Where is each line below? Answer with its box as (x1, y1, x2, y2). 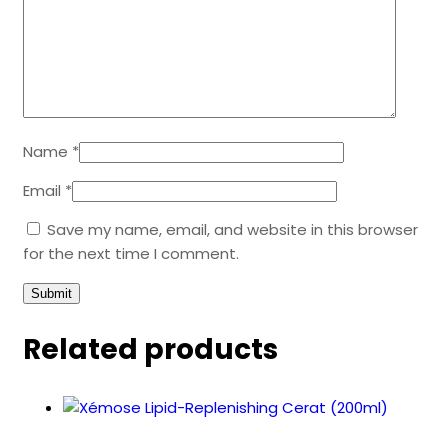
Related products (23, 330, 278, 370)
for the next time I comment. (23, 243, 239, 265)
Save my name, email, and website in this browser (47, 219, 418, 241)
